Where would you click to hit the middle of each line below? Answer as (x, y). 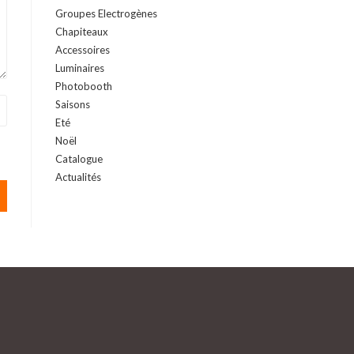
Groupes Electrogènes (106, 13)
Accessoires (83, 50)
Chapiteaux (82, 32)
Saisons (73, 104)
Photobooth (84, 86)
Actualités (78, 177)
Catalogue (79, 159)
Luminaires (80, 68)
